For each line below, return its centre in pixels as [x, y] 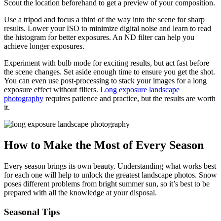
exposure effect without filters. [52, 90]
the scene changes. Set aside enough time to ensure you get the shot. [110, 72]
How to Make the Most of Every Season [104, 145]
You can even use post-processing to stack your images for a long [105, 81]
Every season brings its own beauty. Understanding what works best [110, 166]
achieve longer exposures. [44, 46]
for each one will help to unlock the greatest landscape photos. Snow [110, 175]
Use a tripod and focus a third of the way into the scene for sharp [104, 20]
